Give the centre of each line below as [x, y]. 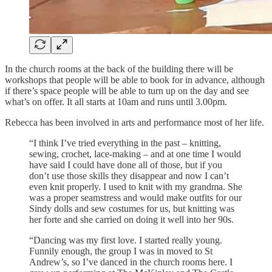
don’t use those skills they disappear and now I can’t [129, 175]
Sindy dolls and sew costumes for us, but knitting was [132, 208]
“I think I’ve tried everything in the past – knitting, [125, 143]
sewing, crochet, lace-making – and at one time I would [135, 154]
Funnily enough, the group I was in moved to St [121, 251]
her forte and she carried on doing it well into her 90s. [131, 219]
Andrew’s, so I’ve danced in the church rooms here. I [131, 262]
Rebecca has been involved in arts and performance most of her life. [134, 122]
